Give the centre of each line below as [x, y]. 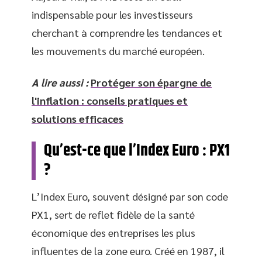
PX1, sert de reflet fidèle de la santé [113, 214]
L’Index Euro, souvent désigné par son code [130, 196]
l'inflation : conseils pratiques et [110, 100]
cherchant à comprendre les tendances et [127, 32]
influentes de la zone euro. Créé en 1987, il [128, 250]
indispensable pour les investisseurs [112, 14]
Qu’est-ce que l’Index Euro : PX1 [137, 151]
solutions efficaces [77, 118]
